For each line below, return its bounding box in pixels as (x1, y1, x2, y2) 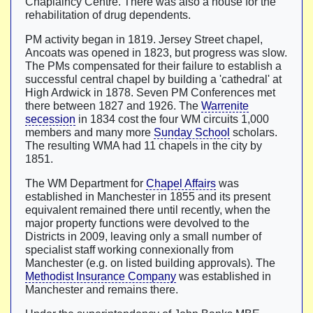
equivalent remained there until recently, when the (25, 204, 270, 216)
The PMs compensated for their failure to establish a (25, 60, 282, 72)
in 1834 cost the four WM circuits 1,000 (75, 113, 269, 125)
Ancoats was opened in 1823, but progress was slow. (25, 47, 287, 59)
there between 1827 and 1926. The (25, 100, 201, 112)
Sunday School (154, 126, 230, 138)
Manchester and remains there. (25, 284, 178, 296)
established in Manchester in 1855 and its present (25, 191, 270, 203)
